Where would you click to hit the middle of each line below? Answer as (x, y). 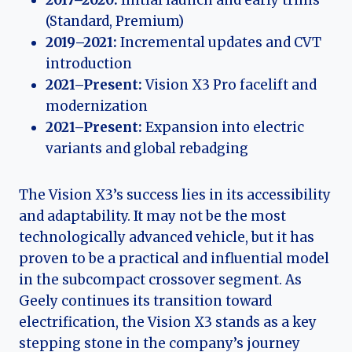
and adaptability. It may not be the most (152, 216)
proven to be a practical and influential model (174, 259)
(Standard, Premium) (115, 22)
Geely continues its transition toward (145, 301)
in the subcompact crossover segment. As (160, 280)
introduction (89, 64)
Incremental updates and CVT (219, 43)
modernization (97, 106)
